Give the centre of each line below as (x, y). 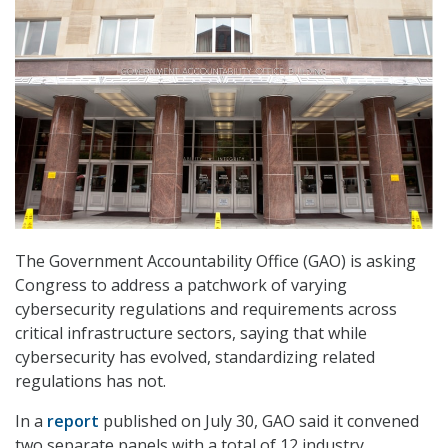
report (73, 421)
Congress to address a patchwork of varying (181, 285)
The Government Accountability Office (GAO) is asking (215, 261)
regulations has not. (90, 381)
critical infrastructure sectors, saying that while (191, 333)
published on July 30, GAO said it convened (261, 421)
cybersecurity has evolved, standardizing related (195, 357)
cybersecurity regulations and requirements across (206, 309)
